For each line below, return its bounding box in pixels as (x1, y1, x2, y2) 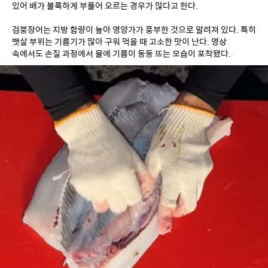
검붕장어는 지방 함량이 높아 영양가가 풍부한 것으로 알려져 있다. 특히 (12, 23, 256, 36)
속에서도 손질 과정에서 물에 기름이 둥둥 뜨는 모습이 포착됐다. (12, 47, 231, 60)
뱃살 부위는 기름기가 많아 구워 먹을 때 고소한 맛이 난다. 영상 (12, 35, 227, 48)
